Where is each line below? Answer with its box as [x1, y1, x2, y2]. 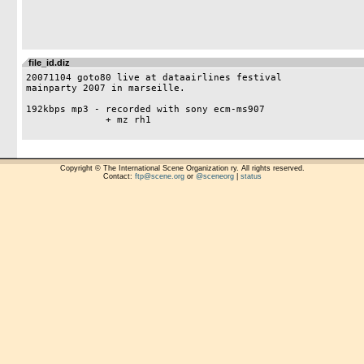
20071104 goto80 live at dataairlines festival [25, 72, 282, 83]
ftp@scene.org [134, 172, 184, 180]
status [240, 172, 262, 180]
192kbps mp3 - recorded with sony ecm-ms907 [25, 104, 271, 115]
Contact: [102, 172, 135, 180]
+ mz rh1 [25, 115, 71, 125]
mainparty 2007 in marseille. [25, 83, 185, 93]
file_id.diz [28, 58, 70, 67]
